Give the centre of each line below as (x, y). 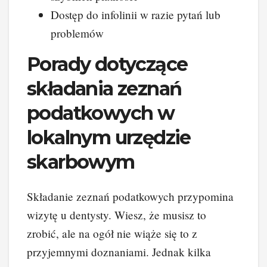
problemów (77, 33)
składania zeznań (104, 88)
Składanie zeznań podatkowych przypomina (130, 197)
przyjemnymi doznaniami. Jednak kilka (119, 252)
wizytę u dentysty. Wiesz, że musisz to (117, 215)
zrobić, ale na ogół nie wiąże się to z (112, 234)
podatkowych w (101, 113)
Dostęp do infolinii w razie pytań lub (136, 14)
